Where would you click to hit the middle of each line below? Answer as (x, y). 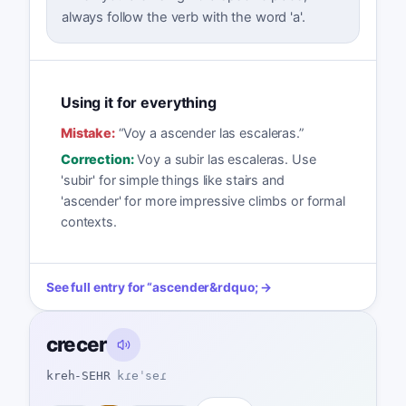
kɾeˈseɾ (142, 375)
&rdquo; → (241, 288)
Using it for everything (138, 102)
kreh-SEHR (78, 375)
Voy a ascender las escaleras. (211, 133)
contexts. (88, 221)
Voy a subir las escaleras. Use (227, 159)
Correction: (97, 159)
